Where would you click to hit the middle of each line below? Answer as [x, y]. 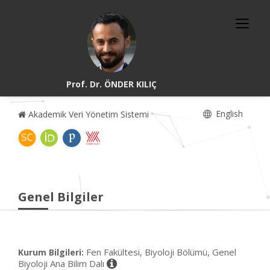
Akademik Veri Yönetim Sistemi [87, 114]
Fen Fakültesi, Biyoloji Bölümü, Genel [161, 252]
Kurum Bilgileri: [51, 252]
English [228, 114]
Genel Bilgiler [61, 197]
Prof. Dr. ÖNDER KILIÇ [112, 84]
